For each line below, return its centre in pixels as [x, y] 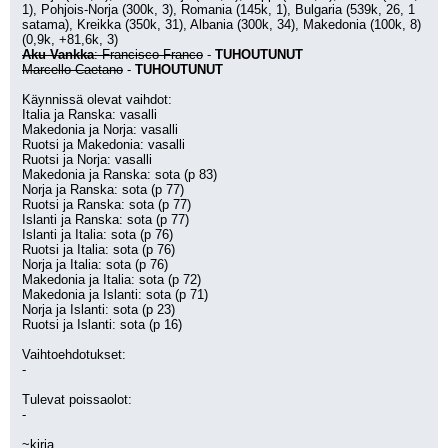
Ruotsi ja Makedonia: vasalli [103, 144]
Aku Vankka [58, 54]
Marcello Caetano [72, 69]
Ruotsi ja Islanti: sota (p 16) [102, 324]
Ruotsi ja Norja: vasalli [87, 159]
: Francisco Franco [148, 54]
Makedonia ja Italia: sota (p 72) [111, 279]
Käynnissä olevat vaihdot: [97, 99]
